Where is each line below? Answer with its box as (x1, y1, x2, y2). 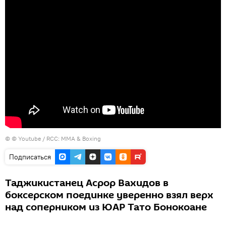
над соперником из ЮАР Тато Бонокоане (5, 200, 207, 214)
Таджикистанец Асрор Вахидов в (5, 176, 168, 190)
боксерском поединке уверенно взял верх (5, 188, 213, 202)
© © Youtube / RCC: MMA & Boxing (5, 135, 101, 142)
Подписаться (9, 152, 51, 161)
